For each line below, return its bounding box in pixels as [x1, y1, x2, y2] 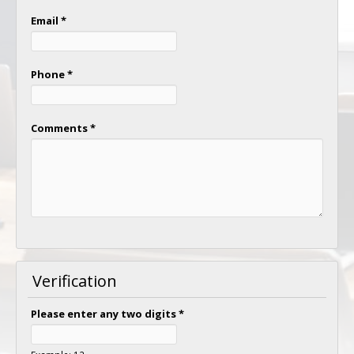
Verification [32, 270, 117, 292]
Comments [30, 121, 90, 135]
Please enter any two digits [30, 307, 179, 321]
